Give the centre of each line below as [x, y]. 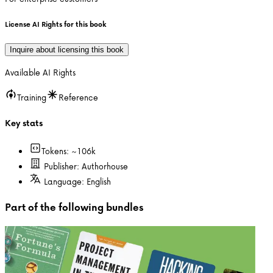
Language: [65, 182]
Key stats [24, 122]
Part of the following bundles [74, 207]
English [99, 182]
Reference [78, 97]
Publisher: [63, 166]
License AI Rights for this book [56, 24]
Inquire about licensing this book [67, 49]
